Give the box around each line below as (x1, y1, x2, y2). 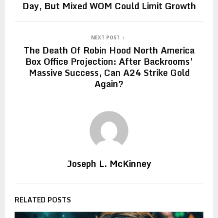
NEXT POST (91, 34, 120, 41)
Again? (94, 76, 124, 91)
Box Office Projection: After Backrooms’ (25, 54, 193, 69)
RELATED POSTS (15, 194, 71, 205)
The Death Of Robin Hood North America (23, 42, 195, 57)
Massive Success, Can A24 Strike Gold (28, 65, 190, 80)
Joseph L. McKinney (67, 156, 151, 171)
